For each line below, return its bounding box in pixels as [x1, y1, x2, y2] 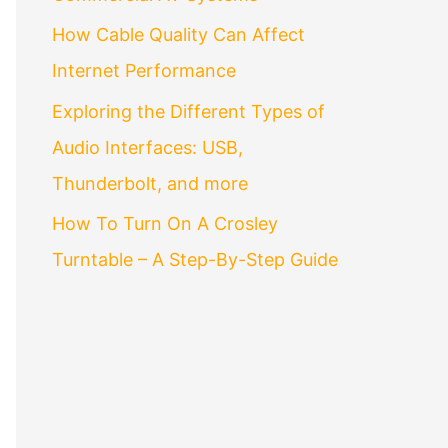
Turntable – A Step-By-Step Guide [52, 249, 338, 271]
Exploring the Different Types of [52, 100, 325, 122]
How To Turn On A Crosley [52, 213, 278, 235]
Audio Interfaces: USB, [52, 136, 243, 158]
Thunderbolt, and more [52, 172, 248, 194]
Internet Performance [52, 60, 236, 82]
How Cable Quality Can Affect [52, 24, 305, 46]
